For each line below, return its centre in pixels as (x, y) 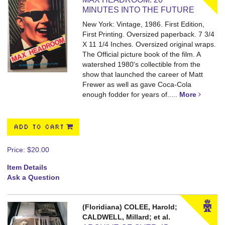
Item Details (27, 167)
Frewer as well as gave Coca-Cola (137, 84)
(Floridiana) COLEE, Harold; (130, 207)
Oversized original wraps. (176, 44)
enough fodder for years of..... (131, 94)
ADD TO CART (39, 127)
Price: (17, 150)
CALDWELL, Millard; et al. (127, 217)
